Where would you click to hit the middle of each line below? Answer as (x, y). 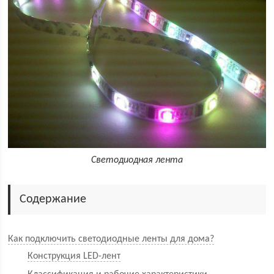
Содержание (53, 199)
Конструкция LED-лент (74, 256)
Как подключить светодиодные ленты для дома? (111, 239)
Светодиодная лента (137, 160)
